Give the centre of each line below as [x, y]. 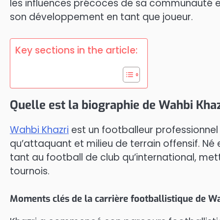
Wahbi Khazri [39, 130]
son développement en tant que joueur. [101, 17]
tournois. [30, 171]
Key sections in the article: [76, 50]
